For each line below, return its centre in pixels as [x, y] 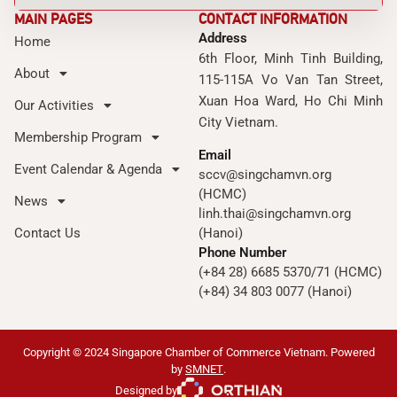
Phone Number [242, 252]
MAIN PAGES [53, 19]
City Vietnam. [238, 122]
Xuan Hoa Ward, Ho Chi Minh [291, 101]
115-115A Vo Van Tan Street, [291, 79]
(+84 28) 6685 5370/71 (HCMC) [290, 272]
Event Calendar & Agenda [88, 169]
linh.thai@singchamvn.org [275, 213]
